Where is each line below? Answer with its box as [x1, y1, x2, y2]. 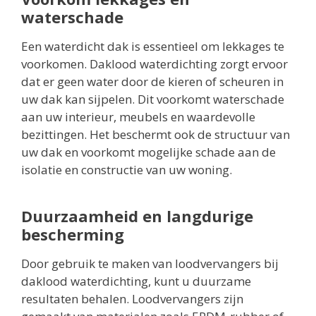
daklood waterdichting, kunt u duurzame [21, 273, 251, 290]
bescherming [21, 224, 124, 245]
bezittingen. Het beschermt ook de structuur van [21, 126, 290, 143]
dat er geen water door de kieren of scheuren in [21, 73, 284, 90]
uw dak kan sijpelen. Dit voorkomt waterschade [21, 91, 284, 108]
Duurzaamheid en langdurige [21, 205, 253, 227]
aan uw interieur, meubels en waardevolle [21, 109, 255, 126]
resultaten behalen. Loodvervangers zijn [21, 291, 243, 308]
